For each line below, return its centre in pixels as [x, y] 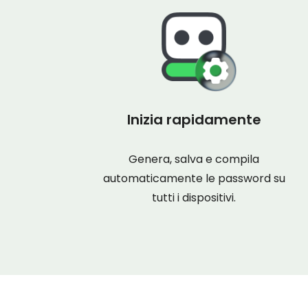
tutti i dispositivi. [194, 198]
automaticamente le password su [194, 178]
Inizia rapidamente [194, 120]
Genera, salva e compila [194, 159]
